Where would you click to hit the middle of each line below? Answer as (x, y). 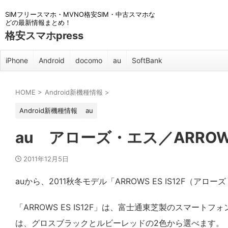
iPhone (17, 60)
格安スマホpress (44, 36)
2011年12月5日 (46, 159)
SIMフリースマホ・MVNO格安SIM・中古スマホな (80, 14)
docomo (89, 60)
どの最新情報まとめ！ (38, 22)
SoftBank (147, 60)
